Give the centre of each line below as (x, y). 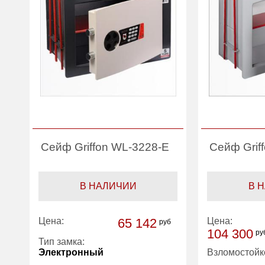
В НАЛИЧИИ (108, 186)
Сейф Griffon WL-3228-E (105, 147)
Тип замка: (62, 241)
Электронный (71, 252)
